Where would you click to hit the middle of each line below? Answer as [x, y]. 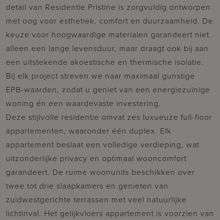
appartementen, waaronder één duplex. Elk [89, 131]
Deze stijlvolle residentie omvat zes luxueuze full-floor [109, 117]
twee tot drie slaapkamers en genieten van [87, 186]
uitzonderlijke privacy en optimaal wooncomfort [96, 158]
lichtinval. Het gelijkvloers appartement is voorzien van [110, 213]
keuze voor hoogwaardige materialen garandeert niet [108, 34]
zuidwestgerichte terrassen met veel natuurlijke [96, 199]
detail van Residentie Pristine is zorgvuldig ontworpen [108, 7]
